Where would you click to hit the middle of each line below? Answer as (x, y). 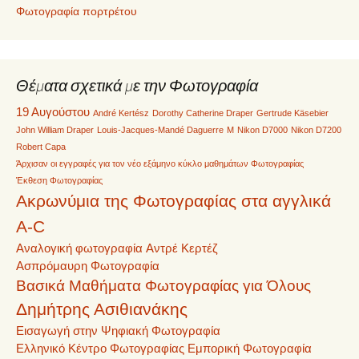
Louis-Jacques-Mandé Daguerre (160, 129)
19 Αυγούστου (53, 111)
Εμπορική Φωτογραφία (250, 348)
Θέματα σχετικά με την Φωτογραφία (137, 85)
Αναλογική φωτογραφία (79, 248)
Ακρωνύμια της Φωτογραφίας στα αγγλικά (173, 201)
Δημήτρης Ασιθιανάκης (102, 309)
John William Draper (55, 129)
